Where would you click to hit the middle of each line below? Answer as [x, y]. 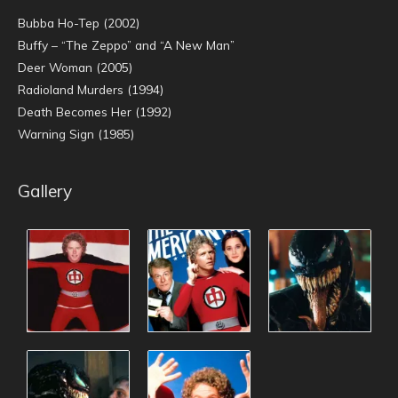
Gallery [45, 191]
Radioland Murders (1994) [91, 89]
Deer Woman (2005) [75, 67]
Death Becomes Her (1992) [95, 111]
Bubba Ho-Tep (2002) [79, 22]
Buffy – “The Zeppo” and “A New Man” [126, 44]
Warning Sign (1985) [76, 133]
